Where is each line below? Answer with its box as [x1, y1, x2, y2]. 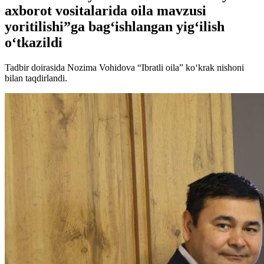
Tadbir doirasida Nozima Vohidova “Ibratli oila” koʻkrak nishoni [5, 62, 244, 72]
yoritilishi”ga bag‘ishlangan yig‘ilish [5, 18, 225, 34]
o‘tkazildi [5, 34, 62, 50]
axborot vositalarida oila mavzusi [5, 2, 206, 18]
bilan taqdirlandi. [5, 72, 67, 83]
